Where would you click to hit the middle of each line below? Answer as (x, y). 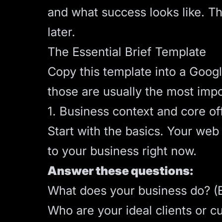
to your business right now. (122, 151)
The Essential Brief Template (127, 52)
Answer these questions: (120, 171)
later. (61, 32)
